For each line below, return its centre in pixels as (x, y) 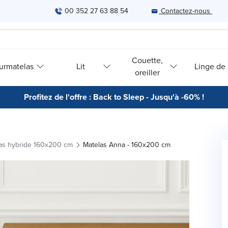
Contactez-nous (186, 11)
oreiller (148, 72)
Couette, (148, 60)
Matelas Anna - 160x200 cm (127, 145)
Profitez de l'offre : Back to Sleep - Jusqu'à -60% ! (114, 97)
